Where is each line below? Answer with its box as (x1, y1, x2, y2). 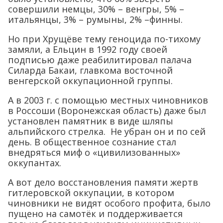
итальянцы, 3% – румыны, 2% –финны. (8, 13, 183, 26)
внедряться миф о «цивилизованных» (8, 146, 180, 159)
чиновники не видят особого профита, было (8, 197, 211, 210)
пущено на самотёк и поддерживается (8, 208, 183, 220)
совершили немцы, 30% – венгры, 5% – (8, 3, 184, 15)
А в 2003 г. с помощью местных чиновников (8, 94, 208, 107)
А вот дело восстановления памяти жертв (8, 176, 198, 189)
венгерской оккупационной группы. (8, 75, 173, 87)
